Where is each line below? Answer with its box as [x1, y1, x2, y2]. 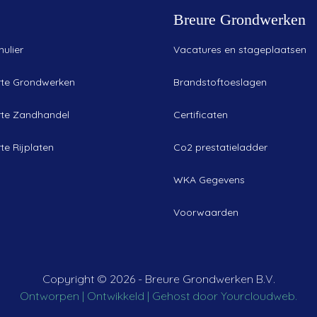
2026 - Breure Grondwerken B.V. [109, 272, 275, 287]
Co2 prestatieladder [173, 140, 267, 154]
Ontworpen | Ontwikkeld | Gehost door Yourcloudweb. [20, 289, 297, 304]
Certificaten [173, 108, 228, 121]
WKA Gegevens [173, 173, 245, 186]
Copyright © [42, 272, 110, 287]
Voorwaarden [173, 205, 238, 219]
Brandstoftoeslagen [173, 75, 267, 88]
